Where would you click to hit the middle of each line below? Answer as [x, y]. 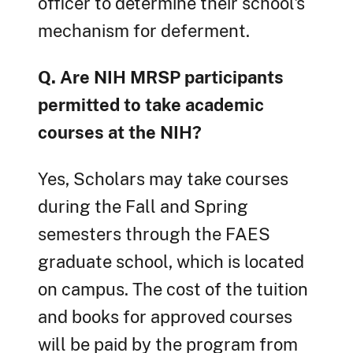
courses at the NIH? [120, 133]
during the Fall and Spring [143, 207]
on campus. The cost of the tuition [173, 290]
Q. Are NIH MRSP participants [161, 78]
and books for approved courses [165, 317]
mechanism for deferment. [144, 31]
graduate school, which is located [171, 262]
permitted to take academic [151, 105]
